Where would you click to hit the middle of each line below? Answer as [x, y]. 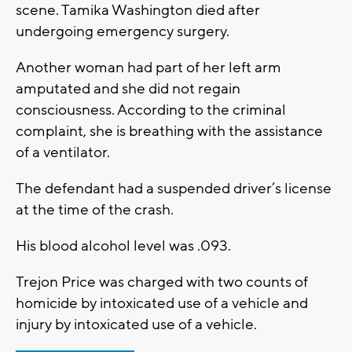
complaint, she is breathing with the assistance [169, 132]
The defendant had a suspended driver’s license [174, 189]
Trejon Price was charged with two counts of [162, 282]
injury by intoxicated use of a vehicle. [169, 325]
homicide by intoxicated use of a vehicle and [162, 304]
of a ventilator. [66, 153]
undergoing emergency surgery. [123, 32]
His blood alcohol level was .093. [139, 246]
